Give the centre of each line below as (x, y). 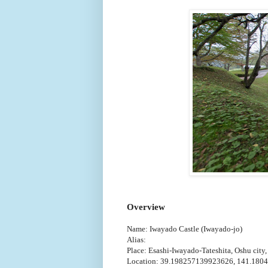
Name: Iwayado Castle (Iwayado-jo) (185, 229)
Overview (146, 206)
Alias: (137, 239)
